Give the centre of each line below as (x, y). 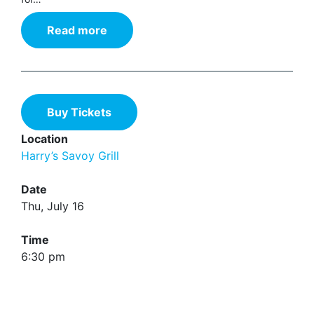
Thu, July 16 (53, 206)
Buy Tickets (79, 112)
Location (45, 139)
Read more (77, 30)
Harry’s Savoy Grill (70, 156)
